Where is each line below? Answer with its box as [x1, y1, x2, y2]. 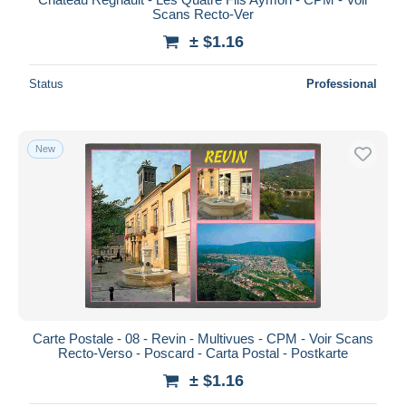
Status [29, 76, 63, 91]
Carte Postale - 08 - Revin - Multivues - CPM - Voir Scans [33, 330, 373, 346]
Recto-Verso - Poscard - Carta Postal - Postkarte [58, 344, 348, 361]
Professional [306, 76, 377, 91]
